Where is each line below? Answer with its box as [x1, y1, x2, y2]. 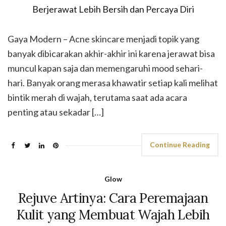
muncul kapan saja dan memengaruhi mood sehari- [8, 63, 203, 74]
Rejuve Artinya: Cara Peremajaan [18, 190, 208, 206]
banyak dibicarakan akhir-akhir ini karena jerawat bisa [8, 48, 215, 59]
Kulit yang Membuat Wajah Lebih [16, 206, 210, 223]
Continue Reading [150, 140, 210, 149]
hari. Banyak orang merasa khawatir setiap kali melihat [8, 77, 218, 88]
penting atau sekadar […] [8, 106, 104, 118]
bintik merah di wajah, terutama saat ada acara [8, 92, 187, 103]
